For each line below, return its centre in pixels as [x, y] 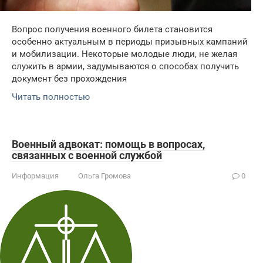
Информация [35, 176]
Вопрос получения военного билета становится [112, 29]
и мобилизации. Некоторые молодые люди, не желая [124, 54]
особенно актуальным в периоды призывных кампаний [130, 41]
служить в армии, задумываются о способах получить [125, 66]
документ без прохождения [69, 78]
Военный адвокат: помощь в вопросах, [108, 144]
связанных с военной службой [87, 155]
